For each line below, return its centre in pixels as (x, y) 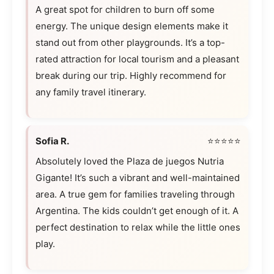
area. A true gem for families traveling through (135, 194)
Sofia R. (52, 141)
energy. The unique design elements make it (132, 26)
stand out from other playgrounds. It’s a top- (130, 43)
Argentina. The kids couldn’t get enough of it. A (137, 211)
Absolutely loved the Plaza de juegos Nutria (130, 161)
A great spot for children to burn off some (125, 10)
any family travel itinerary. (91, 92)
